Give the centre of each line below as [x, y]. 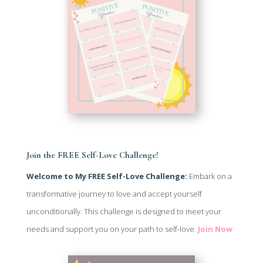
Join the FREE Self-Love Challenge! [92, 155]
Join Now [215, 229]
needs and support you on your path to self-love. [112, 229]
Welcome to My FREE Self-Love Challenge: [107, 176]
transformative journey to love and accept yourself [114, 194]
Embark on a [209, 176]
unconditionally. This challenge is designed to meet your [124, 212]
